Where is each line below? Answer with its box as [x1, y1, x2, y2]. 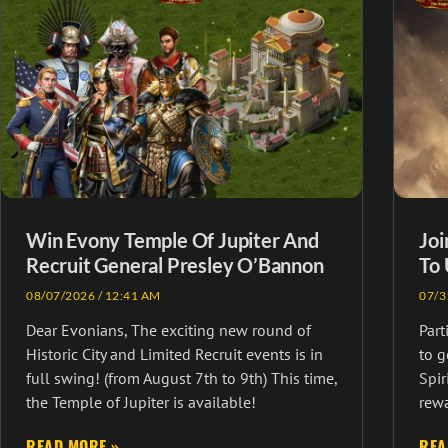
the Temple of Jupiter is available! [26, 392, 256, 413]
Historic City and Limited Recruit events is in [26, 344, 323, 365]
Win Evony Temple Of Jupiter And [26, 228, 319, 253]
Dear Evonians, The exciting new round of [26, 320, 311, 341]
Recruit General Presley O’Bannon [26, 253, 324, 278]
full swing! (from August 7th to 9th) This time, [26, 368, 337, 389]
